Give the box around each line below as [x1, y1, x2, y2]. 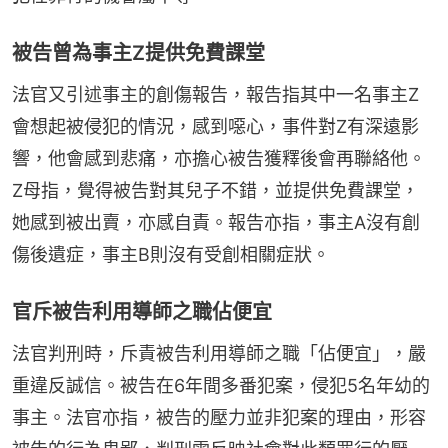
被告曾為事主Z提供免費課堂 [12, 40, 265, 65]
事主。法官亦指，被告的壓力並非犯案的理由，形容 [12, 406, 426, 428]
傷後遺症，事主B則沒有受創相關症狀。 [12, 243, 330, 265]
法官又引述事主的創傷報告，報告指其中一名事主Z [12, 83, 419, 105]
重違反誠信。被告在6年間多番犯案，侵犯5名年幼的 [12, 374, 430, 396]
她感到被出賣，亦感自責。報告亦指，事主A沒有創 [12, 211, 420, 233]
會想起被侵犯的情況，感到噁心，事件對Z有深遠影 [12, 115, 419, 137]
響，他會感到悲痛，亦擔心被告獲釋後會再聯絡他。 [12, 147, 426, 169]
